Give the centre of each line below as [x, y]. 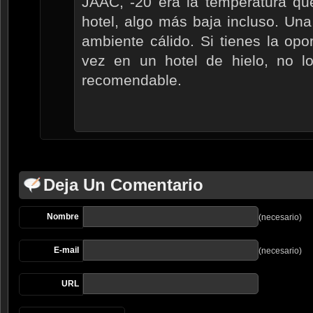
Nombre [63, 216]
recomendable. [132, 80]
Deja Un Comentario [123, 184]
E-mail [66, 250]
